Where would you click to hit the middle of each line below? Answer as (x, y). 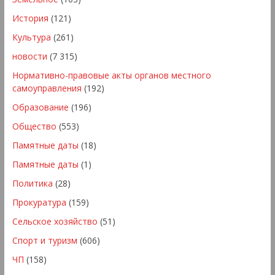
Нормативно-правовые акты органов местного (111, 75)
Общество (34, 126)
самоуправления (47, 88)
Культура (31, 37)
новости (29, 56)
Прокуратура (39, 202)
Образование (40, 107)
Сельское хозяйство (55, 221)
